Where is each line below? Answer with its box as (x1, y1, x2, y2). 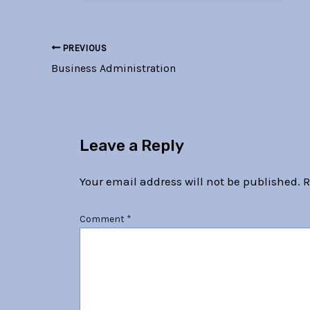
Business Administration (51, 61, 176, 75)
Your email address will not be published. (79, 174, 300, 188)
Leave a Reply (79, 136, 184, 156)
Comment (79, 213, 127, 226)
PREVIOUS (60, 42, 107, 53)
